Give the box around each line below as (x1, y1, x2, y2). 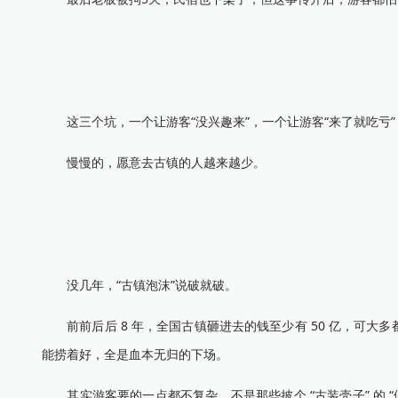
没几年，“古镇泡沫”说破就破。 (42, 276, 237, 293)
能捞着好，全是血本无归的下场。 (42, 346, 228, 362)
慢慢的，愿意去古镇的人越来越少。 (42, 154, 266, 171)
